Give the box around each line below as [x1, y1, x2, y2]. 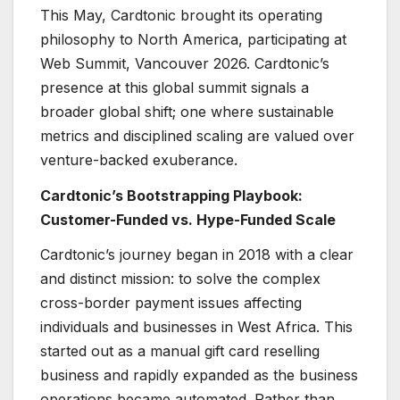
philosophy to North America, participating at [40, 29, 346, 48]
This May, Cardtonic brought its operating [40, 5, 322, 24]
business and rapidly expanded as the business [40, 366, 358, 385]
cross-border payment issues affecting [40, 294, 302, 312]
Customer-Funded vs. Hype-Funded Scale [40, 210, 339, 229]
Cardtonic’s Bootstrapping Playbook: [40, 186, 303, 204]
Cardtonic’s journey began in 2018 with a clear [40, 246, 354, 264]
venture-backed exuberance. [40, 150, 237, 169]
